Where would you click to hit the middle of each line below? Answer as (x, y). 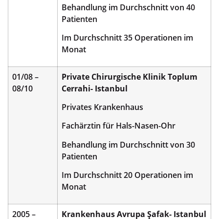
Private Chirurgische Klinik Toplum (130, 77)
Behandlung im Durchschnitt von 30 (128, 144)
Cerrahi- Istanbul (95, 88)
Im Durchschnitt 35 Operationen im (127, 38)
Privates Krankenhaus (102, 107)
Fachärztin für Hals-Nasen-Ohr (119, 126)
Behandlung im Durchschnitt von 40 (128, 7)
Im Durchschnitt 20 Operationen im (127, 175)
